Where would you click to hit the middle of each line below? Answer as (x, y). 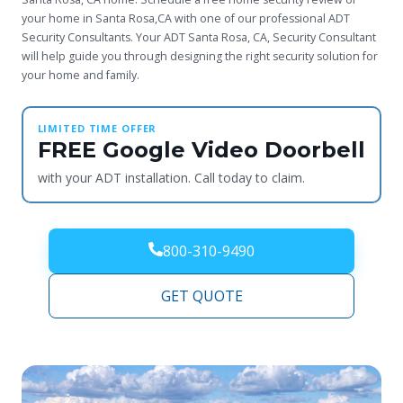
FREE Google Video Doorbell (201, 150)
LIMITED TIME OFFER (97, 129)
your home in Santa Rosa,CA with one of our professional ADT (186, 18)
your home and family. (81, 75)
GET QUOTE (201, 296)
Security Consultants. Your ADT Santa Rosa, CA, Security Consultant (199, 37)
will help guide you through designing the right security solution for (200, 56)
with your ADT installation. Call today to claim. (171, 178)
